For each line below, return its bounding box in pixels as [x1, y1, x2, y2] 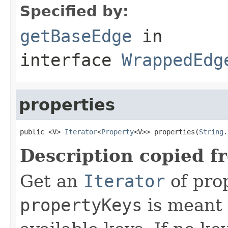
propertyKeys [20, 194, 142, 215]
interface [20, 49, 122, 70]
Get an [20, 170, 83, 191]
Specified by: [20, 2, 129, 20]
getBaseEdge [20, 25, 132, 46]
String [199, 127, 223, 136]
